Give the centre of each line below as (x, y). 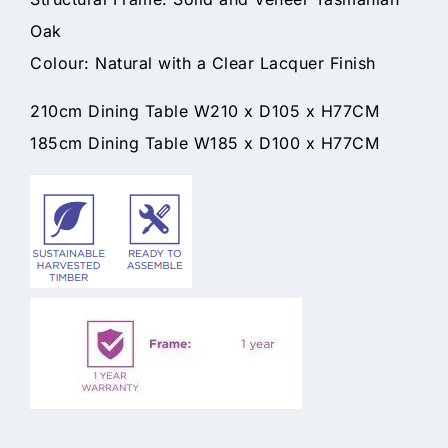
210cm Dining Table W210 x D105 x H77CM (204, 111)
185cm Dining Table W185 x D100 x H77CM (204, 143)
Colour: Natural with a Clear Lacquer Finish (203, 63)
